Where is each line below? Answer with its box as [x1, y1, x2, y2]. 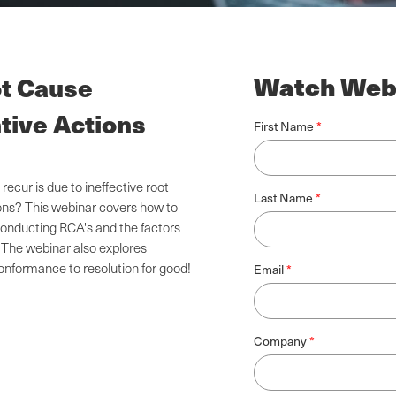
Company [254, 332, 307, 350]
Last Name [254, 189, 313, 207]
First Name [254, 118, 314, 135]
